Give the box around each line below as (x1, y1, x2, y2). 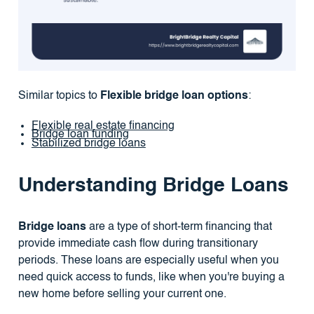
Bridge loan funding (31, 129, 129, 141)
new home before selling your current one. (18, 288, 226, 300)
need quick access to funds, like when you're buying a (18, 271, 285, 283)
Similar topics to (18, 90, 100, 102)
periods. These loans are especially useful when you (18, 254, 279, 266)
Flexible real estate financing (31, 120, 175, 132)
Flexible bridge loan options (100, 90, 248, 102)
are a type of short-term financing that (86, 221, 272, 233)
